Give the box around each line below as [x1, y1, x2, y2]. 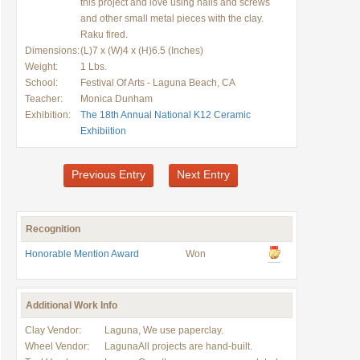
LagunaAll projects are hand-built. [104, 341, 252, 352]
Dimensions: [25, 45, 80, 56]
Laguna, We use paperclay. [104, 325, 223, 336]
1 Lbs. [80, 61, 107, 72]
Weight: [25, 61, 58, 72]
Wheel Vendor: [25, 341, 89, 352]
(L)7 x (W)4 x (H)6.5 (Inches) [80, 45, 203, 56]
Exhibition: [25, 109, 71, 121]
